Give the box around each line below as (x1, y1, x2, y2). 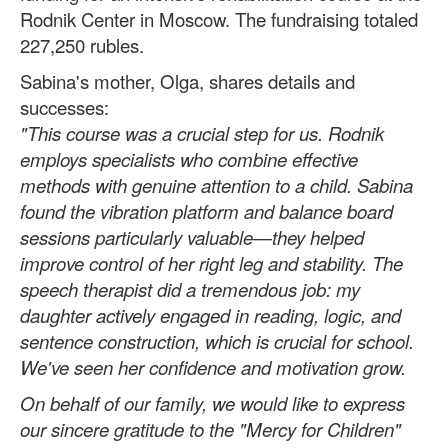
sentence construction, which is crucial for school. (20, 327, 414, 354)
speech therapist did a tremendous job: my (20, 275, 360, 302)
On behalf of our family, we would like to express (20, 389, 405, 416)
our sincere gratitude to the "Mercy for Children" (20, 415, 401, 442)
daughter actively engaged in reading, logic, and (20, 301, 401, 328)
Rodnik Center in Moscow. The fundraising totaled (20, 5, 418, 32)
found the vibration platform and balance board (20, 197, 393, 224)
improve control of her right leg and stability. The (20, 249, 403, 276)
